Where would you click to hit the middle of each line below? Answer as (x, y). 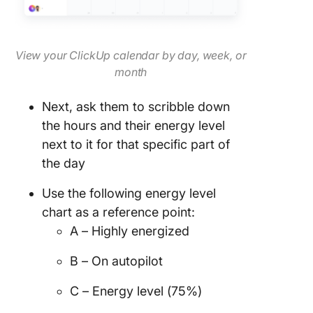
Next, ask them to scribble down (136, 107)
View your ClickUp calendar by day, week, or (131, 55)
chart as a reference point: (118, 212)
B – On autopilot (116, 261)
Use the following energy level (129, 193)
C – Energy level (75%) (136, 291)
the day (64, 163)
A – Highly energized (130, 231)
